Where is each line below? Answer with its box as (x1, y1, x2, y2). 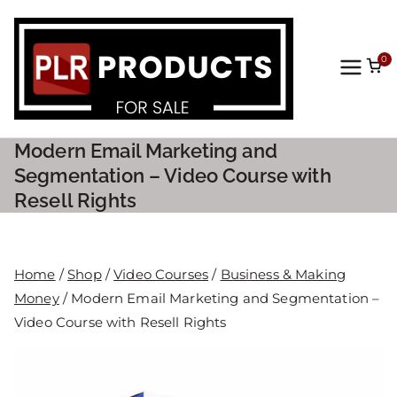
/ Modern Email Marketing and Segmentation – (58, 290, 380, 307)
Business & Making (220, 266, 346, 284)
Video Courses (113, 266, 209, 284)
